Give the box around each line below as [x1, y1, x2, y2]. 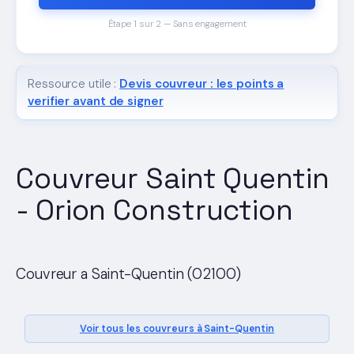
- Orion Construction [16, 190, 293, 228]
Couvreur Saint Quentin [16, 159, 330, 197]
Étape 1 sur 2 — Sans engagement [107, 18, 247, 30]
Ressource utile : [28, 76, 120, 92]
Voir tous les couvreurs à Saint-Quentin [79, 322, 275, 336]
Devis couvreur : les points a [119, 76, 284, 92]
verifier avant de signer [28, 93, 164, 109]
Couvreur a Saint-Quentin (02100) [16, 265, 241, 284]
